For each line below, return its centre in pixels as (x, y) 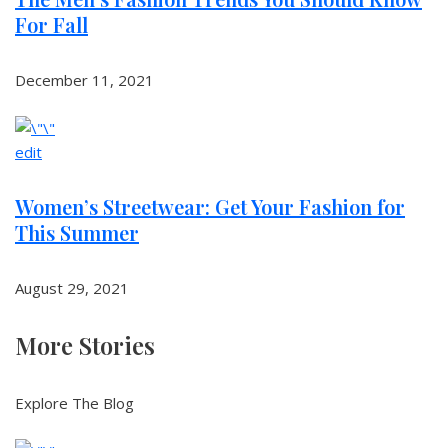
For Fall (51, 24)
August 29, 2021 (72, 288)
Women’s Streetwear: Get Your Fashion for (210, 206)
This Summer (77, 232)
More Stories (85, 345)
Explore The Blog (74, 403)
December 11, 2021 (84, 80)
